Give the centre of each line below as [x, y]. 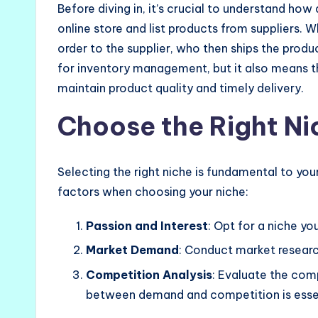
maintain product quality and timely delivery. [181, 88]
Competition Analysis [149, 274]
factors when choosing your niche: [153, 192]
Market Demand [132, 250]
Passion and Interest [147, 226]
